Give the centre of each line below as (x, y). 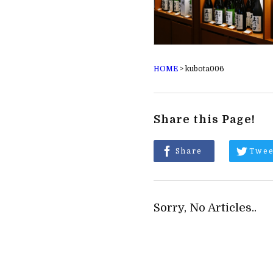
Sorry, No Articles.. (205, 207)
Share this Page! (204, 119)
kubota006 (205, 69)
